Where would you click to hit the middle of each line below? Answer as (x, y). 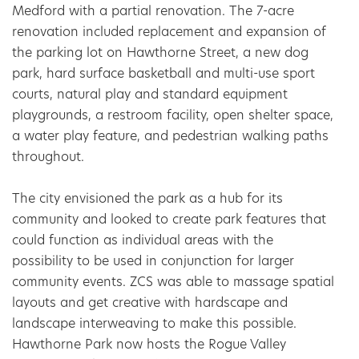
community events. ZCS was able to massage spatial (175, 282)
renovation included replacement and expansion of (171, 32)
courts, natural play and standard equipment (152, 95)
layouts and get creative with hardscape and (152, 303)
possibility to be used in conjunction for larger (155, 262)
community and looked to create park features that (171, 220)
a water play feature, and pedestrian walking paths (172, 137)
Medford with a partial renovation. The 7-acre (155, 12)
